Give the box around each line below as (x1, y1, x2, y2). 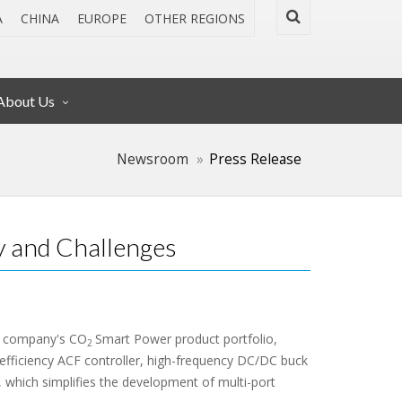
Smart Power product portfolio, (95, 330, 277, 347)
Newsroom (117, 150, 188, 169)
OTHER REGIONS (144, 10, 245, 27)
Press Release (209, 150, 301, 169)
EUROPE (77, 10, 127, 27)
